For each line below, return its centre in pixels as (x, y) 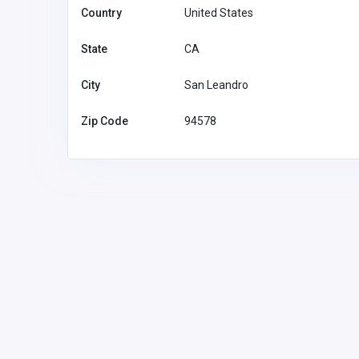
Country (101, 12)
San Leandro (216, 85)
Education (211, 280)
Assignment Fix (237, 325)
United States (219, 12)
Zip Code (105, 121)
